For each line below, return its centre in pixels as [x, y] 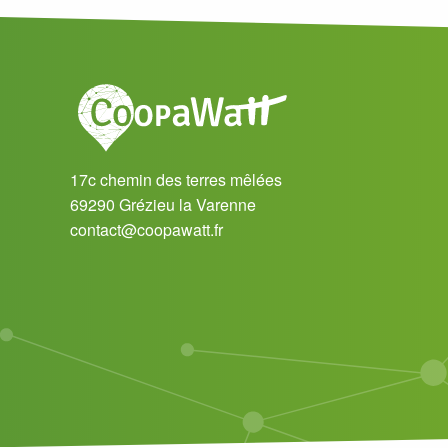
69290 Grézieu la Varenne [163, 204]
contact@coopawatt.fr [146, 229]
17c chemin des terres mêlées [176, 179]
